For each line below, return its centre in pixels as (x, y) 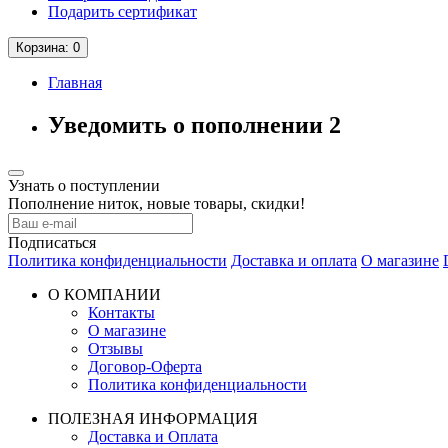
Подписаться (52, 242)
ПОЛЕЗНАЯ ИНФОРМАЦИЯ (153, 418)
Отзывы (115, 348)
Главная (75, 82)
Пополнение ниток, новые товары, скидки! (156, 203)
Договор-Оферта (145, 366)
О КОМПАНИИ (104, 294)
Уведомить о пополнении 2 (194, 124)
